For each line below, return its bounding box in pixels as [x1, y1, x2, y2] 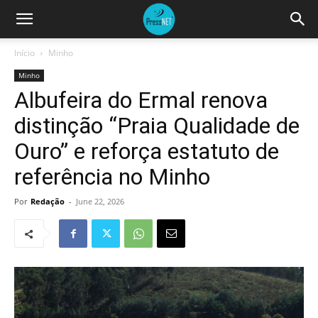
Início [14, 47, 35, 59]
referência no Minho [14, 163, 210, 190]
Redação [31, 196, 65, 207]
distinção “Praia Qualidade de [14, 112, 300, 139]
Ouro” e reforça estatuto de [14, 138, 279, 165]
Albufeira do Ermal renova [14, 87, 268, 114]
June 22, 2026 [76, 196, 124, 207]
